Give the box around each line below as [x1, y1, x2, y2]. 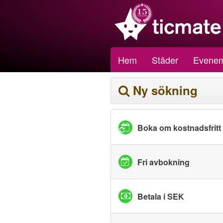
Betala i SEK [137, 190, 184, 202]
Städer [152, 53, 178, 66]
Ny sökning [133, 82, 198, 99]
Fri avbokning [137, 156, 190, 168]
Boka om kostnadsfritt [137, 121, 221, 133]
